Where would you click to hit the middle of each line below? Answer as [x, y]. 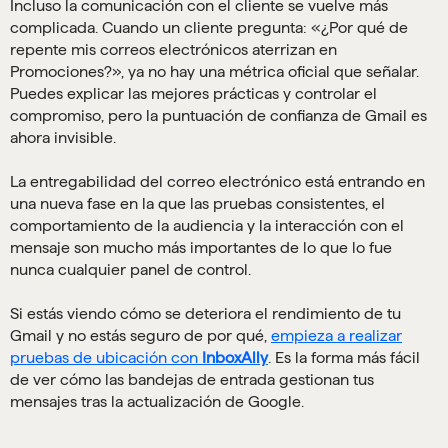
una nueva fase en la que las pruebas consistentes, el [197, 204]
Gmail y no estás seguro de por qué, [140, 336]
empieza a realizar [336, 336]
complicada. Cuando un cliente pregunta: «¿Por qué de [209, 28]
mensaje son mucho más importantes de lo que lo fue [201, 248]
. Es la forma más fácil [344, 358]
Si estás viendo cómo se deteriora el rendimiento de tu [205, 314]
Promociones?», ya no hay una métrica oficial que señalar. [214, 72]
